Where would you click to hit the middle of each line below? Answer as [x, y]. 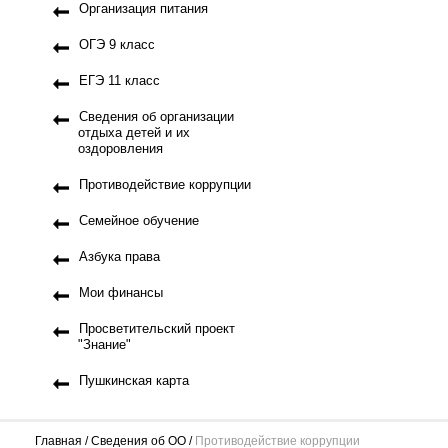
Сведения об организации [156, 116]
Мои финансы [121, 292]
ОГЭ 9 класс [117, 44]
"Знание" [104, 344]
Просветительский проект [157, 328]
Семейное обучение [139, 220]
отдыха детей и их [134, 132]
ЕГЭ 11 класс [119, 80]
